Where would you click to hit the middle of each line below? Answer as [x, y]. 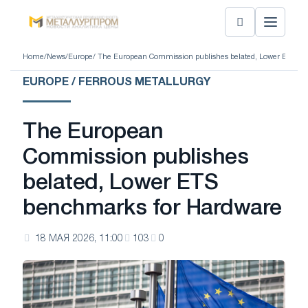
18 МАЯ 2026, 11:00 [79, 239]
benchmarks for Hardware [152, 209]
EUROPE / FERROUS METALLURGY [117, 82]
